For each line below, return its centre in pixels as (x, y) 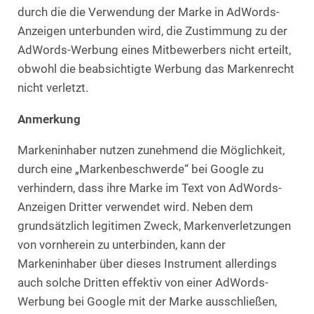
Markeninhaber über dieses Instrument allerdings (147, 264)
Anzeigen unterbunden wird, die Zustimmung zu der (152, 32)
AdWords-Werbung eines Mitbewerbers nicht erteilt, (154, 50)
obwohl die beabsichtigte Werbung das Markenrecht (156, 69)
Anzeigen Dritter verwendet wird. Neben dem (135, 207)
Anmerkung (49, 119)
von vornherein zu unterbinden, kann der (122, 245)
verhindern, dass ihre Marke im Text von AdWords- (150, 188)
